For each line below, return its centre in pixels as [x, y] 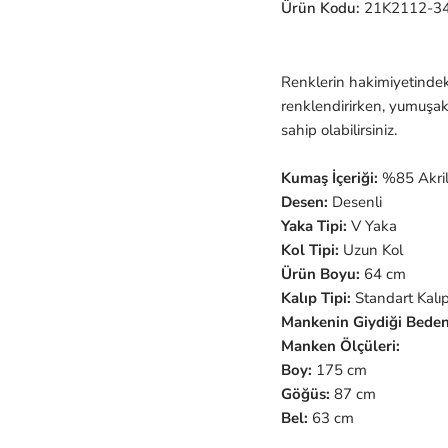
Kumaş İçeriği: [329, 177]
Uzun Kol [370, 249]
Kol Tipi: [309, 249]
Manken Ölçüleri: [340, 345]
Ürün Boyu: [320, 273]
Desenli [354, 201]
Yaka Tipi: [313, 225]
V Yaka [371, 225]
